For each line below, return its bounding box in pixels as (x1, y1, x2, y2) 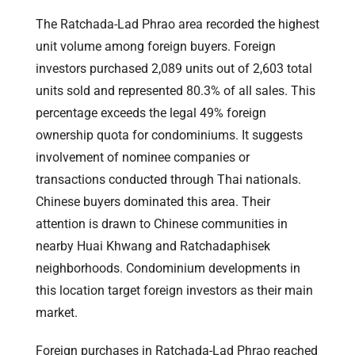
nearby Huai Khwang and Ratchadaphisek (36, 238, 270, 254)
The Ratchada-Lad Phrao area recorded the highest (36, 16, 319, 32)
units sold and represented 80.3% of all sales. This (36, 82, 315, 98)
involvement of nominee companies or (36, 149, 250, 165)
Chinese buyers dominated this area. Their (36, 193, 270, 209)
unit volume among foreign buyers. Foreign (36, 38, 276, 54)
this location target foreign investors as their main (36, 282, 313, 298)
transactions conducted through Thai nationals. (36, 171, 301, 187)
